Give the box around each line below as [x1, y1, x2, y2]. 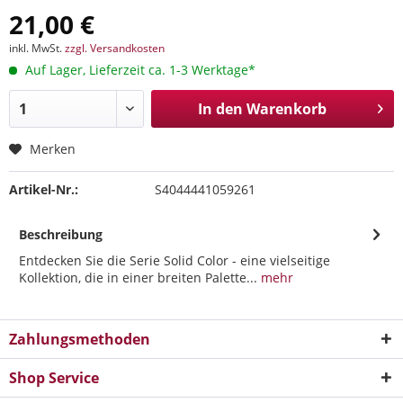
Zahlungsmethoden [9, 329, 150, 349]
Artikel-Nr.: [9, 181, 78, 198]
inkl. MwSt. [9, 40, 65, 56]
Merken [30, 140, 76, 157]
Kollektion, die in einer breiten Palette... [19, 269, 257, 286]
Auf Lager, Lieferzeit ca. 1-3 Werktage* [22, 61, 255, 78]
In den [197, 99, 243, 119]
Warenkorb [246, 99, 327, 119]
